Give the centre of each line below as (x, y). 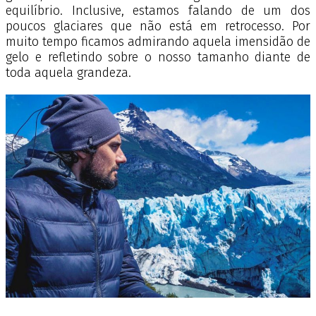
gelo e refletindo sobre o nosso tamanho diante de (158, 57)
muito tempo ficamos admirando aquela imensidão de (158, 42)
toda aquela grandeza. (70, 73)
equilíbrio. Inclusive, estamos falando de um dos (158, 11)
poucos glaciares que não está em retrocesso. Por (158, 26)
